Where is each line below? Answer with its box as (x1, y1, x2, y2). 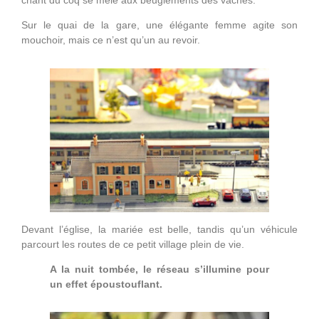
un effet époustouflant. (50, 278, 162, 291)
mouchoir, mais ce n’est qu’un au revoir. (21, 34, 200, 46)
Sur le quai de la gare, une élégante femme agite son (21, 19, 298, 31)
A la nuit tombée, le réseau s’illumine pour (50, 263, 269, 276)
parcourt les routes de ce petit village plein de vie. (21, 238, 250, 250)
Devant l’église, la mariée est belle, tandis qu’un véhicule (21, 223, 298, 235)
